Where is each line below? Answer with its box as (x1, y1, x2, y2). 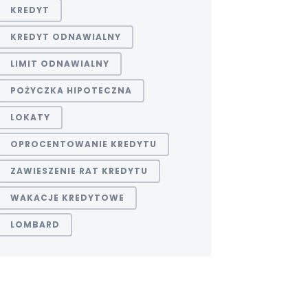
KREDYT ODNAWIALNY (10, 31, 121, 43)
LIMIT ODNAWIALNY (10, 58, 109, 69)
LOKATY (10, 111, 50, 123)
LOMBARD (10, 219, 60, 230)
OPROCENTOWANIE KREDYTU (10, 138, 157, 150)
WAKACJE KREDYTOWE (10, 192, 124, 203)
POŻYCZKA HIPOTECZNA (10, 85, 132, 96)
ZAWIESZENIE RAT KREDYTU (10, 165, 148, 177)
